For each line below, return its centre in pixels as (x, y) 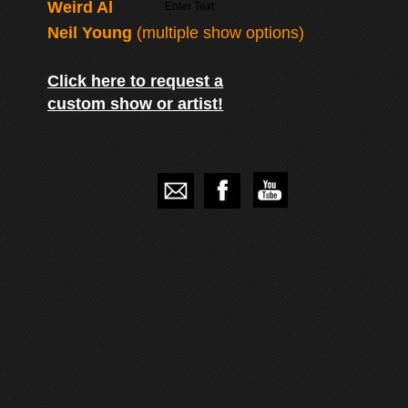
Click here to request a (136, 81)
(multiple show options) (219, 33)
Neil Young (90, 33)
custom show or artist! (136, 104)
